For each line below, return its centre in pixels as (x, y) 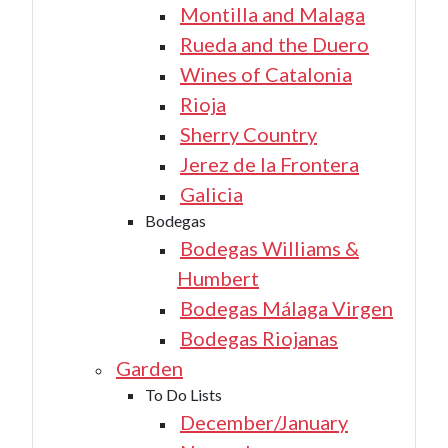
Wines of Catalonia (266, 74)
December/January (264, 422)
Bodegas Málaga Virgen (286, 308)
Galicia (211, 194)
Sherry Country (248, 134)
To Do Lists (183, 395)
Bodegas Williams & (269, 248)
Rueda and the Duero (274, 44)
